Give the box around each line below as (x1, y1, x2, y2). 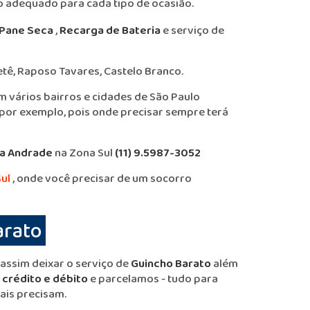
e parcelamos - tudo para (88, 270, 218, 287)
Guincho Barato (131, 255, 211, 272)
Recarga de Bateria (60, 21, 161, 39)
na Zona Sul (53, 144, 115, 161)
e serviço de (161, 21, 224, 39)
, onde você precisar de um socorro (10, 170, 192, 187)
